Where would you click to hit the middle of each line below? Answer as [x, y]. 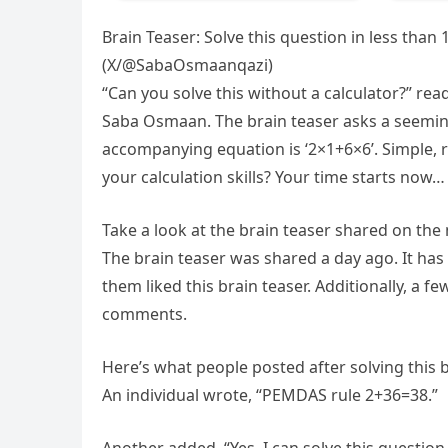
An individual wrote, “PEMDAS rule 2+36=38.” [270, 395]
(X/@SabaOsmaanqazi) [187, 65]
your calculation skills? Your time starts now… [273, 177]
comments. [144, 314]
